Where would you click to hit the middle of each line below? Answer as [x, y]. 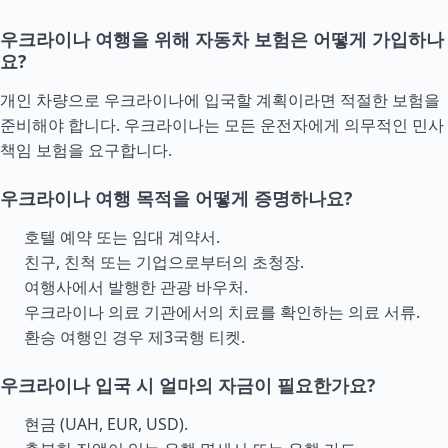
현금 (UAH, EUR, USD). [106, 424]
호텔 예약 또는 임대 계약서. [122, 237]
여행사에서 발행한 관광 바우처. [136, 287]
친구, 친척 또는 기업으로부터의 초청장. [164, 262]
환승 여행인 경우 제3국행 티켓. [134, 337]
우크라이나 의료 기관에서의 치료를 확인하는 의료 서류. [222, 312]
